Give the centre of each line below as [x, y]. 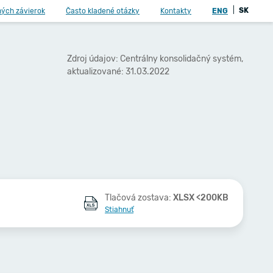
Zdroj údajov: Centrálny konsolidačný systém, [155, 58]
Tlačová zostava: [139, 198]
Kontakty [176, 11]
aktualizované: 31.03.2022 [118, 71]
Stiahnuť [119, 210]
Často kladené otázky [103, 11]
